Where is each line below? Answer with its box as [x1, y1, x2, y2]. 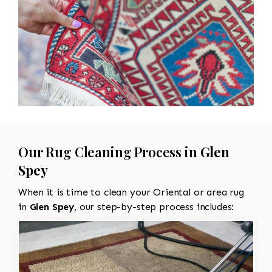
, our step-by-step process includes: [74, 200, 234, 212]
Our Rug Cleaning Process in [18, 142, 200, 161]
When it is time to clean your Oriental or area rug [18, 186, 244, 198]
